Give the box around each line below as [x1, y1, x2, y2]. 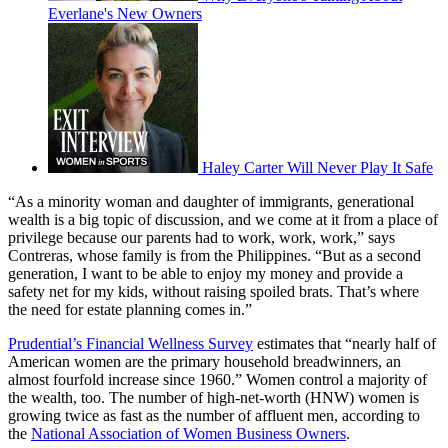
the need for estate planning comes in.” [8, 301, 252, 319]
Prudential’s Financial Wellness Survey [8, 335, 253, 353]
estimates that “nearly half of [253, 335, 436, 353]
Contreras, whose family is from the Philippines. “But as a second [8, 247, 421, 265]
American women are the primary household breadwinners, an [8, 353, 401, 371]
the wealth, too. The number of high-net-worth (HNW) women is [8, 389, 419, 407]
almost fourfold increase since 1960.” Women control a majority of [8, 371, 427, 389]
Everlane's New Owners [48, 5, 202, 23]
